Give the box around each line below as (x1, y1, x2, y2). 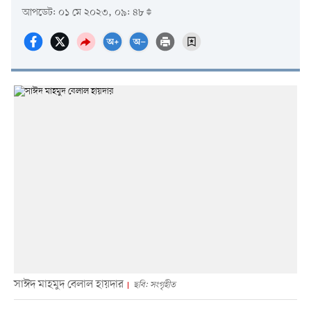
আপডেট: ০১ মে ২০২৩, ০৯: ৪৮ (22, 6, 146, 19)
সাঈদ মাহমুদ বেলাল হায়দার (13, 277, 124, 293)
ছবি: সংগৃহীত (133, 279, 176, 292)
